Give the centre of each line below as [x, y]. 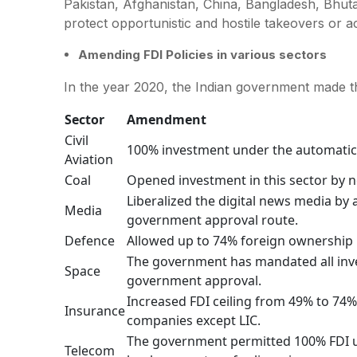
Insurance [95, 310]
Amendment [167, 119]
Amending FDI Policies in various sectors [202, 54]
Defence [90, 240]
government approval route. [212, 220]
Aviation [89, 159]
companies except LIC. [194, 320]
